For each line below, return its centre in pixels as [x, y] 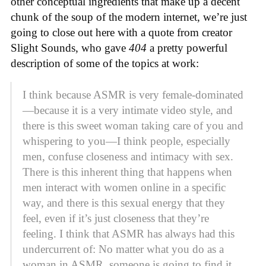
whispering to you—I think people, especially [126, 141]
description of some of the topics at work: [105, 63]
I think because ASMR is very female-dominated [133, 95]
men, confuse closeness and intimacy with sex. [128, 157]
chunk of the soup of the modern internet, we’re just [129, 17]
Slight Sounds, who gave [70, 47]
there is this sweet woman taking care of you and [133, 126]
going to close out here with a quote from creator [121, 32]
